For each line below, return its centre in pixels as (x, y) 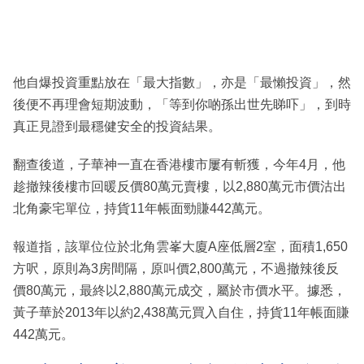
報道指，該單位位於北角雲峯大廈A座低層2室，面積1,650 (180, 247)
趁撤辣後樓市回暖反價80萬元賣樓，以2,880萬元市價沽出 (180, 187)
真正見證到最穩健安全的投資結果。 (117, 127)
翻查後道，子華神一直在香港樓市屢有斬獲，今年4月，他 (179, 165)
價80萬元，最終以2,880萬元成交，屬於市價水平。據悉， (180, 291)
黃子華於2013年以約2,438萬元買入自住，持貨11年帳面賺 (181, 313)
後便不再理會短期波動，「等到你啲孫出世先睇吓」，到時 (182, 105)
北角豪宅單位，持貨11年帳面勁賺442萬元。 (142, 209)
